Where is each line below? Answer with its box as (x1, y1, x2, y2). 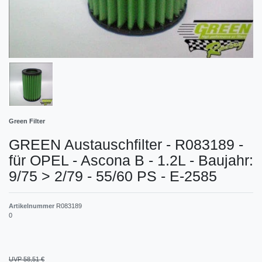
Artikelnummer (9, 202, 56, 209)
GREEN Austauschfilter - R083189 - (9, 136, 243, 153)
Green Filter (9, 117, 45, 125)
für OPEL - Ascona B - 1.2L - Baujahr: (9, 151, 253, 168)
